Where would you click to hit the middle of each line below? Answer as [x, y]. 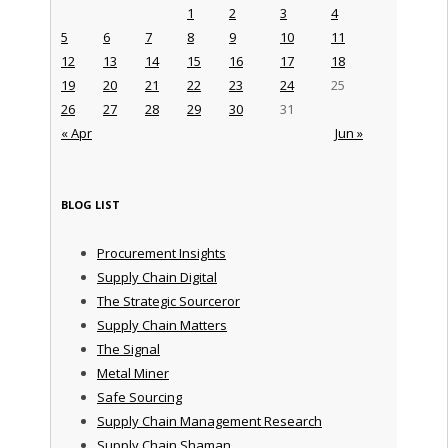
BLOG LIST [90, 204]
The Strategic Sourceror [168, 300]
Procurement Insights [161, 252]
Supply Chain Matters [161, 324]
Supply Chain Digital [156, 276]
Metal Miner [132, 372]
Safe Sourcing [139, 396]
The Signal [128, 348]
